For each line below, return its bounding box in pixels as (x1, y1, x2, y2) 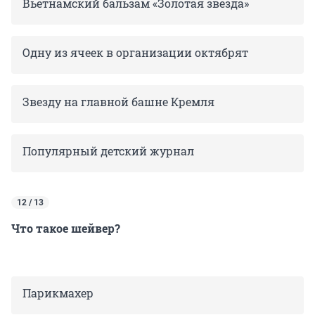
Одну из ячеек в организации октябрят (22, 44, 248, 60)
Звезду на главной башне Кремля (22, 94, 214, 109)
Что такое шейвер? (11, 220, 120, 236)
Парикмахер (22, 285, 94, 300)
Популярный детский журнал (22, 143, 194, 158)
